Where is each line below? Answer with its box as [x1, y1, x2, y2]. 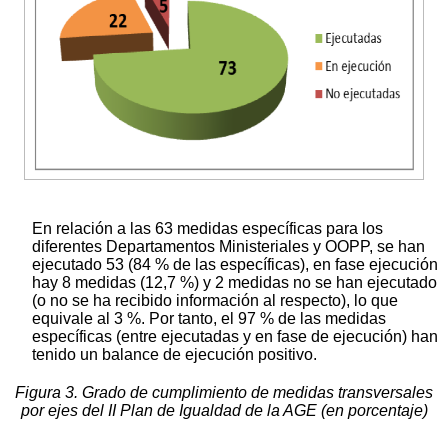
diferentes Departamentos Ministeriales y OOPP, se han [32, 238, 425, 256]
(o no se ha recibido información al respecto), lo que [32, 292, 398, 310]
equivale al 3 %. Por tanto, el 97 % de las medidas [32, 310, 386, 328]
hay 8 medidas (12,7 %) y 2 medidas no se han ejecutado [32, 274, 437, 292]
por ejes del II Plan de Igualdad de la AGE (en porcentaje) [20, 402, 428, 420]
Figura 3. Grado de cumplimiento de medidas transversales [15, 384, 433, 402]
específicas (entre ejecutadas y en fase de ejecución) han [32, 328, 438, 346]
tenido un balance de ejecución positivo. [32, 346, 317, 364]
